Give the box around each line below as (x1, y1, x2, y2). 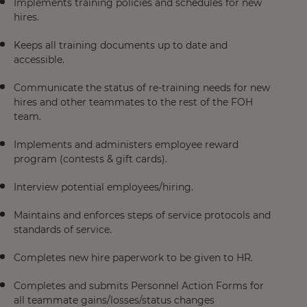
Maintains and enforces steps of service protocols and (14, 209, 271, 221)
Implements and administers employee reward (14, 138, 238, 151)
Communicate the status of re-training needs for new (14, 82, 270, 94)
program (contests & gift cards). (14, 153, 167, 165)
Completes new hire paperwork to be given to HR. (14, 251, 253, 264)
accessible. (14, 53, 64, 66)
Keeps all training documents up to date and (14, 39, 228, 51)
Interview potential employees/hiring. (14, 181, 193, 193)
